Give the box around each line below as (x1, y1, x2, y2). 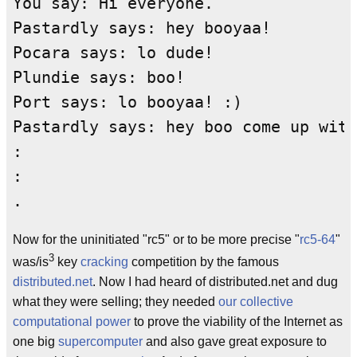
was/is (13, 255, 49, 269)
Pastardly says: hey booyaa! (13, 19, 271, 38)
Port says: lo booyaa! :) (13, 93, 242, 112)
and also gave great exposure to (143, 335, 327, 349)
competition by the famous (128, 255, 279, 269)
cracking (80, 255, 128, 269)
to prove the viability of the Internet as (131, 315, 343, 329)
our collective (218, 295, 293, 309)
